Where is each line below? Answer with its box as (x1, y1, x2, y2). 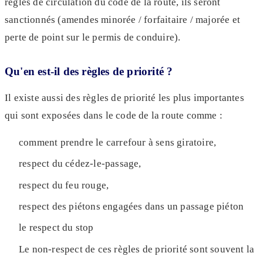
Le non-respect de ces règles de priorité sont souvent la (19, 243, 255, 255)
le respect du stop (19, 222, 96, 234)
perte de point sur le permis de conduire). (5, 31, 181, 43)
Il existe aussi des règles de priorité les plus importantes (5, 92, 244, 103)
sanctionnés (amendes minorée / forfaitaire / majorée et (5, 14, 241, 25)
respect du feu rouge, (19, 179, 112, 191)
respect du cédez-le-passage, (19, 158, 144, 170)
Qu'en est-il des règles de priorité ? (5, 65, 173, 77)
